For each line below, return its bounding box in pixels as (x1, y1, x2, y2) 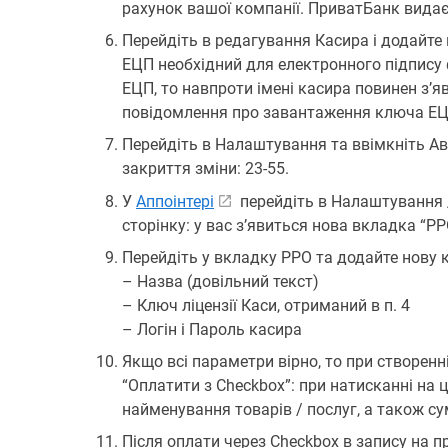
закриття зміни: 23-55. (122, 159, 289, 178)
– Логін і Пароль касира (122, 320, 302, 339)
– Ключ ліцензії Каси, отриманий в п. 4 (122, 296, 410, 315)
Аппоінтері (136, 192, 214, 211)
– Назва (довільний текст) (122, 272, 319, 291)
